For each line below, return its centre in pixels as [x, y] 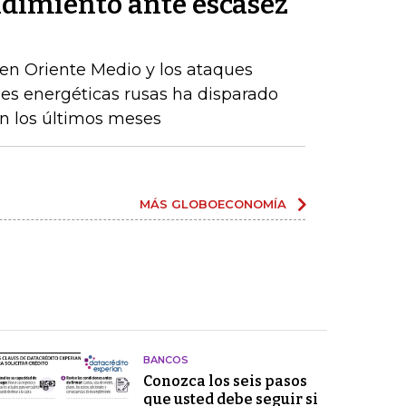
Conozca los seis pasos [225, 381]
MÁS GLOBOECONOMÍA [213, 204]
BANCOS [165, 360]
